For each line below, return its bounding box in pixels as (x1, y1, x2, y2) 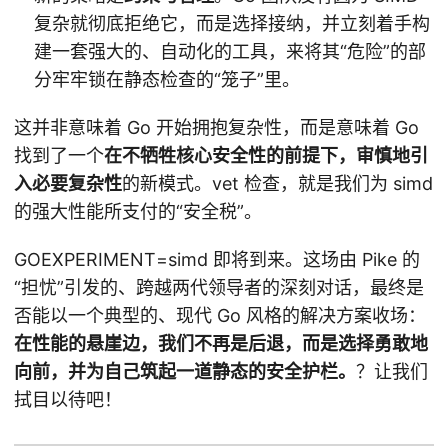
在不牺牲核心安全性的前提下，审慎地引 (104, 145, 428, 167)
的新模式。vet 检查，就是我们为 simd (122, 173, 433, 195)
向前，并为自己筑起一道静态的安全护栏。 (14, 361, 356, 383)
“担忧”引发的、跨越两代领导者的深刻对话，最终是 (14, 277, 424, 299)
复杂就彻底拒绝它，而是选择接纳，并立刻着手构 (34, 13, 430, 35)
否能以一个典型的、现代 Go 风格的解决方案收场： (14, 305, 426, 327)
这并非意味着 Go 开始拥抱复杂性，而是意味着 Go (14, 117, 419, 139)
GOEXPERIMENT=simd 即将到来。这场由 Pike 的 (14, 249, 420, 271)
